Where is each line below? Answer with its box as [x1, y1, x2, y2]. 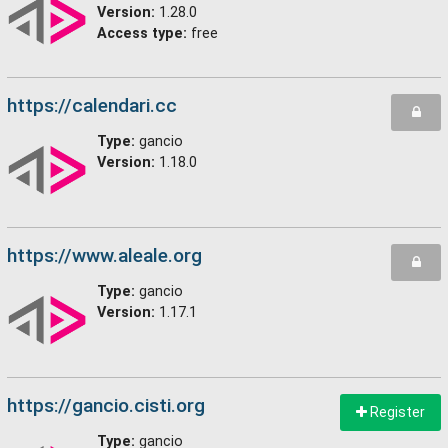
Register [367, 404, 425, 420]
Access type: [97, 25, 187, 42]
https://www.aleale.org [7, 244, 202, 267]
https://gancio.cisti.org [7, 394, 205, 417]
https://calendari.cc [7, 94, 177, 117]
